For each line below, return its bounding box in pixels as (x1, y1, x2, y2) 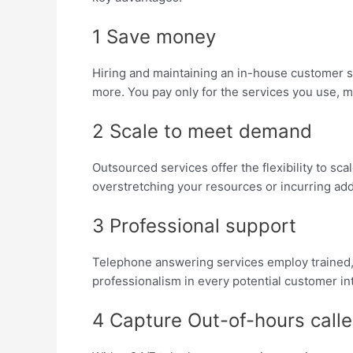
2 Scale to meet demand (92, 119, 312, 143)
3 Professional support (92, 214, 296, 237)
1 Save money (92, 24, 216, 48)
